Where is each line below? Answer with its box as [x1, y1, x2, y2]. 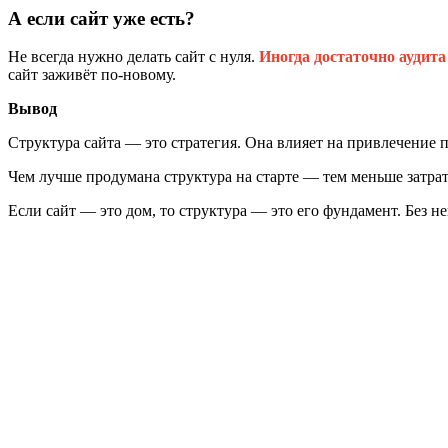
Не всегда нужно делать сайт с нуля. [8, 48, 259, 66]
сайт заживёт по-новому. [8, 66, 176, 84]
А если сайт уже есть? [8, 7, 195, 29]
